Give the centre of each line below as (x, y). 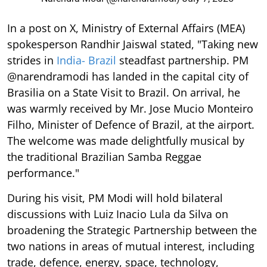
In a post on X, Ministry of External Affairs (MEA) (126, 28)
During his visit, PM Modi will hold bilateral (115, 198)
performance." (43, 173)
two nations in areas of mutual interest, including (131, 246)
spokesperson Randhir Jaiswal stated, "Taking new (133, 44)
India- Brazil (86, 60)
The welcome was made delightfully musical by (126, 141)
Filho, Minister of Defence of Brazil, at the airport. (131, 125)
